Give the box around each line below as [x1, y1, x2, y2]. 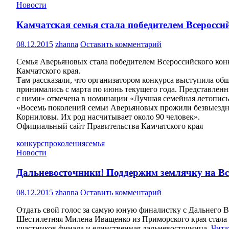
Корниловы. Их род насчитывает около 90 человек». [16, 112, 200, 122]
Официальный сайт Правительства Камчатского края [16, 122, 203, 131]
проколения [44, 139, 85, 148]
